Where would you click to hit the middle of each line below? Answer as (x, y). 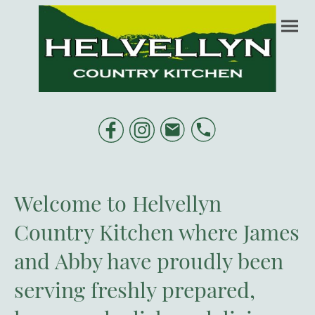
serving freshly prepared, (135, 290)
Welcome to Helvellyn (118, 203)
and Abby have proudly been (149, 261)
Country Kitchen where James (157, 232)
